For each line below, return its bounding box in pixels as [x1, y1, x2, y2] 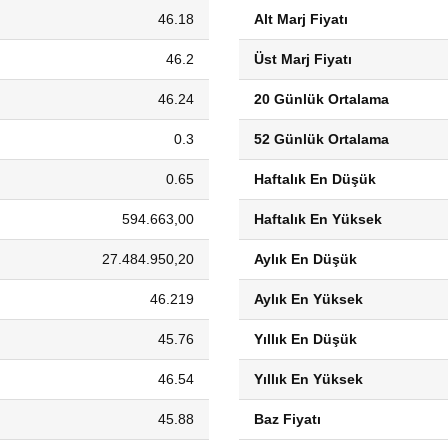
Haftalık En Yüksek [254, 211, 382, 227]
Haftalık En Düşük [254, 171, 376, 187]
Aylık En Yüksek [254, 291, 363, 307]
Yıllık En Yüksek [254, 371, 363, 387]
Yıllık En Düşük [254, 331, 357, 347]
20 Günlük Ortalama [254, 91, 389, 107]
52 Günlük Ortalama [254, 131, 389, 147]
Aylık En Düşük [254, 251, 357, 267]
